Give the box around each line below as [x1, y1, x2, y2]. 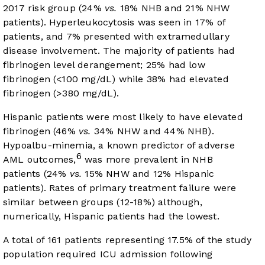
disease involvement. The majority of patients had [3, 45, 235, 57]
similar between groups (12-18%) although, [3, 196, 202, 208]
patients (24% [3, 168, 70, 180]
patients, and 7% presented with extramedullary [3, 31, 230, 43]
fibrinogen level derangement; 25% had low [3, 59, 205, 71]
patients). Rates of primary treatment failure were [3, 182, 237, 194]
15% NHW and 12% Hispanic [82, 168, 215, 180]
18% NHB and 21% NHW [117, 2, 230, 14]
